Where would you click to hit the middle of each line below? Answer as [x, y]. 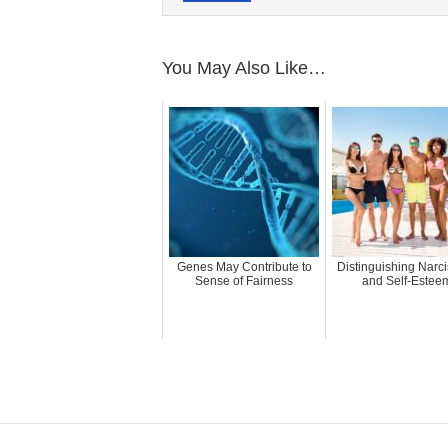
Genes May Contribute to [244, 266]
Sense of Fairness [244, 280]
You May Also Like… [244, 67]
